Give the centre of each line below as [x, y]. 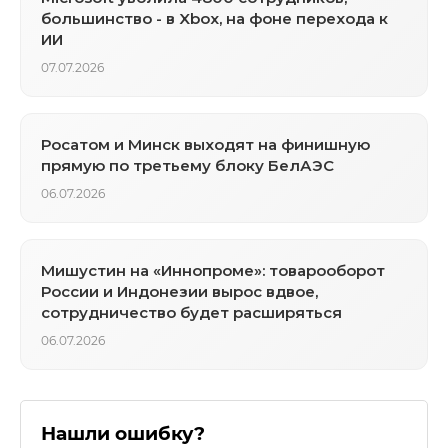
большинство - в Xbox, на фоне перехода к [214, 18]
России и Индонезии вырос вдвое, [179, 291]
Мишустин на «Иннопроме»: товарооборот [213, 270]
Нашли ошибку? [123, 433]
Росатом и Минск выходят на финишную [205, 144]
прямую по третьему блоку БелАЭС [187, 165]
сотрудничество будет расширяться [191, 312]
